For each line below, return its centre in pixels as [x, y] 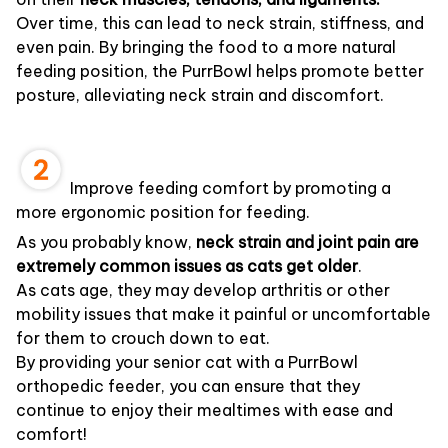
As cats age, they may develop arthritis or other [203, 290]
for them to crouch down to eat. [143, 338]
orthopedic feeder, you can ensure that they [188, 386]
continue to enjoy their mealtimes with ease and [204, 410]
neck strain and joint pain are [307, 242]
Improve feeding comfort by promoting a [228, 187]
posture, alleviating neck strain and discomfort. [200, 94]
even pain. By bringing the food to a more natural [206, 46]
